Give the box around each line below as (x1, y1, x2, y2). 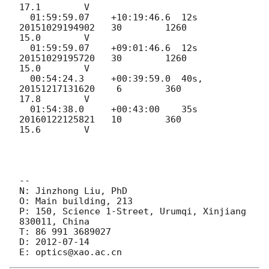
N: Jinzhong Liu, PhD (19, 185, 127, 196)
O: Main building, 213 (19, 195, 133, 207)
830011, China (19, 216, 89, 227)
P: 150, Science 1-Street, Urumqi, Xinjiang (19, 205, 246, 217)
